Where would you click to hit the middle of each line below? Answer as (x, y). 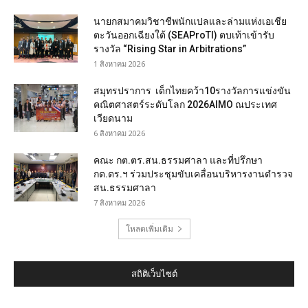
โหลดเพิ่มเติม (149, 229)
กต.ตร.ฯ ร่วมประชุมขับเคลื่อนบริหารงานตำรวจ (193, 174)
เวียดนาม (113, 119)
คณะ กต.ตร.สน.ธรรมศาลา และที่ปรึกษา (178, 161)
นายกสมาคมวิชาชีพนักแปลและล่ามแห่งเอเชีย (190, 22)
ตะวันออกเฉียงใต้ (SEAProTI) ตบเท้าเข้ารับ (184, 35)
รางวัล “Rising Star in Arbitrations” (170, 49)
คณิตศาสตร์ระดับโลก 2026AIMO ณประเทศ (185, 105)
